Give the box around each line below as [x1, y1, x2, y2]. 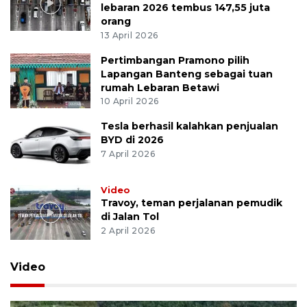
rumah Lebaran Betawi [101, 81, 220, 94]
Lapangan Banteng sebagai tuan [101, 67, 273, 80]
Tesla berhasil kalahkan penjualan [101, 120, 279, 133]
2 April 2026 [101, 225, 156, 236]
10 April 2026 [101, 96, 159, 107]
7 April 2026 [101, 149, 156, 160]
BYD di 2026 [101, 134, 164, 147]
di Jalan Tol [101, 210, 160, 223]
